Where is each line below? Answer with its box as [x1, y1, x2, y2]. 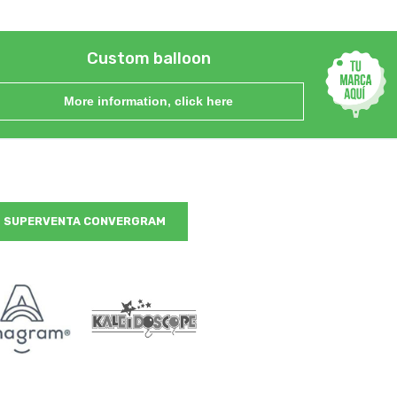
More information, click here [64, 93, 234, 108]
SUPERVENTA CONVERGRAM [3, 214, 166, 228]
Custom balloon [86, 48, 211, 68]
